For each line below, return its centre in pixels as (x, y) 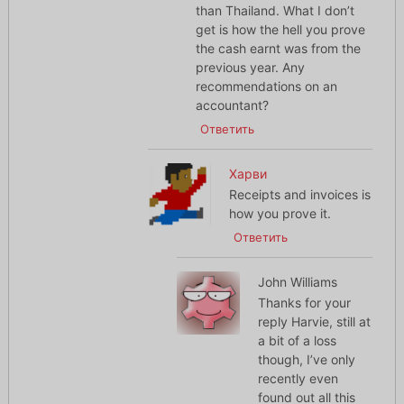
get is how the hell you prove (280, 30)
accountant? (232, 106)
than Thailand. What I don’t (275, 11)
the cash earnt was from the (278, 49)
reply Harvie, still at (315, 322)
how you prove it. (280, 214)
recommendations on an (266, 87)
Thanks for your (305, 303)
